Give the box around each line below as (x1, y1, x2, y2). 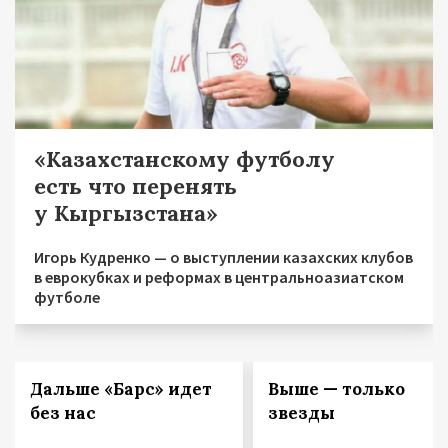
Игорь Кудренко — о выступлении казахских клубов (34, 246, 413, 267)
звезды (267, 401, 335, 424)
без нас (30, 401, 96, 424)
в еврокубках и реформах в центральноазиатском (34, 266, 404, 287)
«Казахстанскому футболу (34, 144, 335, 173)
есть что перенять (34, 171, 237, 200)
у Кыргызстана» (34, 198, 218, 227)
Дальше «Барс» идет (30, 377, 212, 400)
